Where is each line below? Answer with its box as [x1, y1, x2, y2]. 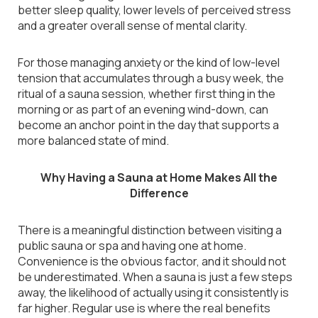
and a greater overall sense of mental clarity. [18, 18, 247, 33]
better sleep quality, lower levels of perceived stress [18, 2, 291, 18]
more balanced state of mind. [18, 133, 169, 148]
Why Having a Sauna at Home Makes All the [40, 170, 278, 185]
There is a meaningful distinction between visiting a [18, 222, 282, 238]
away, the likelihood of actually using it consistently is [18, 285, 289, 300]
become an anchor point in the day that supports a [18, 117, 279, 133]
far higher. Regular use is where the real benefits [18, 300, 270, 316]
